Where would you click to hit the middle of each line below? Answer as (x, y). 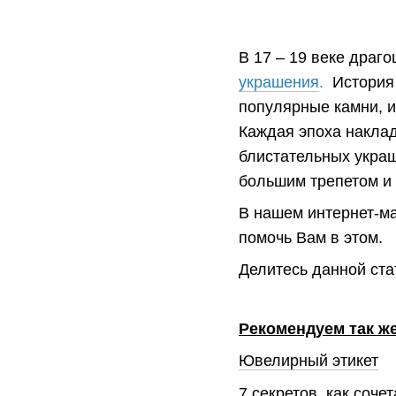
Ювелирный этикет (308, 361)
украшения (279, 82)
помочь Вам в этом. (311, 237)
